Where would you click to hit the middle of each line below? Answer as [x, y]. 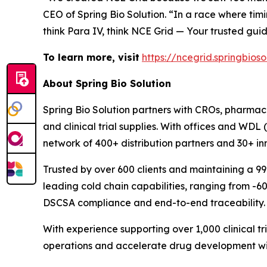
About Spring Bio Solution [107, 83]
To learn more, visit [91, 57]
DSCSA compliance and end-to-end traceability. [154, 203]
